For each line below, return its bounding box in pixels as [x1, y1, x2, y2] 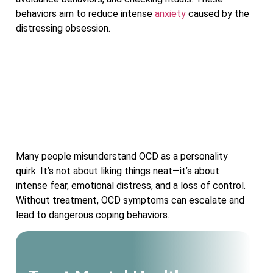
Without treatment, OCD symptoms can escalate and [16, 194, 244, 206]
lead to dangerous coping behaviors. [16, 208, 169, 221]
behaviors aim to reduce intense [16, 8, 155, 20]
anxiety [155, 8, 186, 20]
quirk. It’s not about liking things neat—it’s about [16, 165, 219, 177]
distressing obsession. [16, 23, 110, 35]
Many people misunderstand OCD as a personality [16, 150, 228, 162]
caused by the [186, 8, 249, 20]
